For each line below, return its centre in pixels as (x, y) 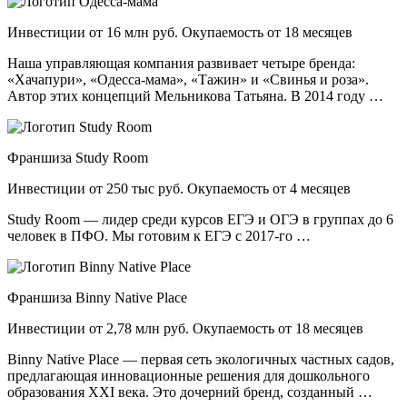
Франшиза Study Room (78, 158)
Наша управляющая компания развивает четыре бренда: (181, 64)
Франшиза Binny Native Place (97, 298)
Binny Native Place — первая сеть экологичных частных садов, (201, 360)
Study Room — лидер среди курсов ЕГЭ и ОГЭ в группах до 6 (200, 220)
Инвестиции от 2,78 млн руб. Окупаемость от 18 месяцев (185, 329)
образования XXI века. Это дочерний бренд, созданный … (190, 392)
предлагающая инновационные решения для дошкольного (189, 376)
